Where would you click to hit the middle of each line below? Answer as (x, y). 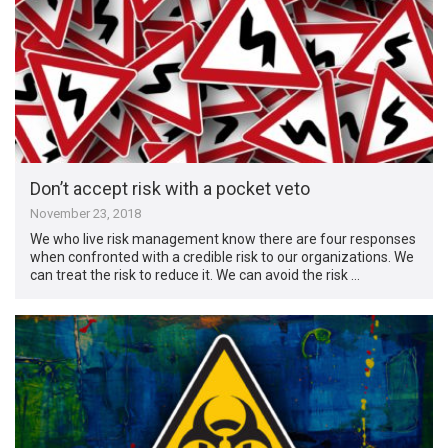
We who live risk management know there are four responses (223, 238)
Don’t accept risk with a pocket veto (170, 188)
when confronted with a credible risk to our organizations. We (222, 256)
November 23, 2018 (86, 213)
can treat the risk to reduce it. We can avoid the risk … (195, 274)
